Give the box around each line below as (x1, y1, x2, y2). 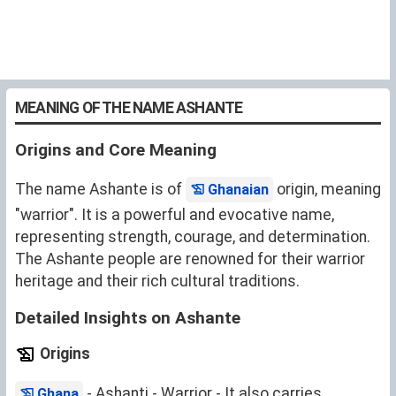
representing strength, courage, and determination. (15, 228, 370, 246)
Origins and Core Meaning (15, 140, 217, 160)
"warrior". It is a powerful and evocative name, (15, 206, 334, 224)
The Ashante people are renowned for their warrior (15, 250, 365, 268)
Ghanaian (208, 181, 269, 198)
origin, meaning (273, 180, 381, 198)
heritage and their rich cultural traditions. (15, 272, 300, 290)
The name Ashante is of (15, 180, 186, 198)
